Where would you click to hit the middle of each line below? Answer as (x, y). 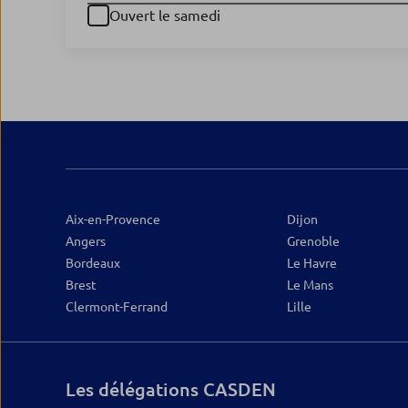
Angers (86, 241)
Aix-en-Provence (113, 219)
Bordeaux (93, 263)
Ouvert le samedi (165, 15)
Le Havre (311, 263)
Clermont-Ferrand (117, 307)
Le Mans (310, 285)
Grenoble (313, 241)
